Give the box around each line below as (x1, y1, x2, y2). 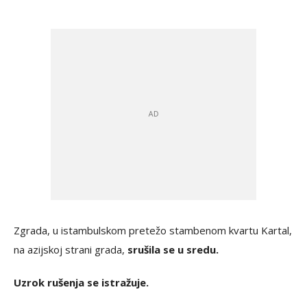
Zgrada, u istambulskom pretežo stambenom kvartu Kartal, (14, 223, 292, 237)
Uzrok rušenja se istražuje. (14, 275, 149, 289)
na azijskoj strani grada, (14, 243, 127, 256)
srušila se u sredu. (127, 243, 219, 256)
